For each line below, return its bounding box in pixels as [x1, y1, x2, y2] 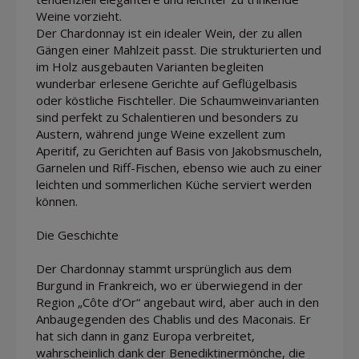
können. [36, 192, 78, 209]
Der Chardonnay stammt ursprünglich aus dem [36, 260, 292, 276]
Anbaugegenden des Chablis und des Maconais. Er [36, 310, 311, 327]
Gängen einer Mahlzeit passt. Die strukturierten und [36, 41, 321, 58]
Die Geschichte [36, 226, 119, 243]
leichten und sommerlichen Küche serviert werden [36, 175, 312, 192]
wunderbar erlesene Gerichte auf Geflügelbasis [36, 75, 297, 91]
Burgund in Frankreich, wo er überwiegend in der [36, 276, 303, 293]
